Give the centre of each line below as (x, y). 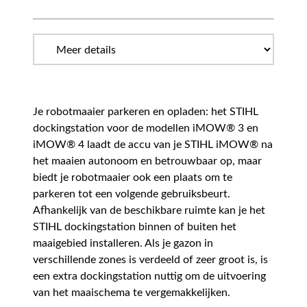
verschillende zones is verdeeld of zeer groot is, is (150, 260)
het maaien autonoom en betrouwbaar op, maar (147, 161)
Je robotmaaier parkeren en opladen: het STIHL (146, 112)
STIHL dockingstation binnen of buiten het (135, 227)
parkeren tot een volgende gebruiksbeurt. (132, 194)
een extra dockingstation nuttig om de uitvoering (149, 277)
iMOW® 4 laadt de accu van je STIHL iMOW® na (153, 145)
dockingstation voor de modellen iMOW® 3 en (146, 128)
